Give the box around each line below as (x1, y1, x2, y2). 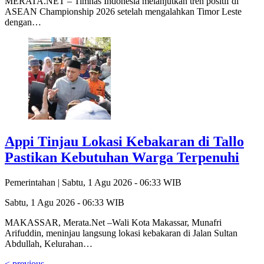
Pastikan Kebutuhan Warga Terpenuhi (5, 149, 239, 165)
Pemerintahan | (5, 177, 62, 187)
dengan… (5, 16, 41, 27)
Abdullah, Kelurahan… (5, 238, 93, 249)
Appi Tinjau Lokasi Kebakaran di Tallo (5, 133, 244, 149)
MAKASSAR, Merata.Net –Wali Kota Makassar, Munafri (5, 217, 222, 227)
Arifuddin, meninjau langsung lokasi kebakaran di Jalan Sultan (5, 227, 237, 238)
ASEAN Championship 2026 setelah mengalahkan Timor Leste (5, 6, 242, 16)
